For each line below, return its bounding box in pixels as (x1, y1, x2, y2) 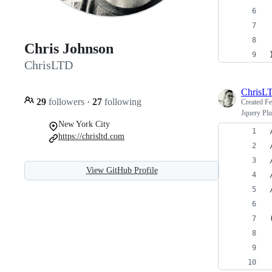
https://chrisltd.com (58, 131, 124, 141)
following (102, 96, 141, 107)
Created (241, 98, 265, 106)
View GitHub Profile (86, 165, 158, 175)
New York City (58, 119, 110, 129)
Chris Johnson (24, 41, 114, 57)
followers (46, 96, 87, 107)
